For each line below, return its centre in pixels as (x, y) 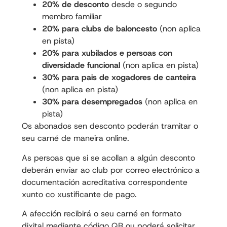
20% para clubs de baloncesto (99, 29)
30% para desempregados (92, 102)
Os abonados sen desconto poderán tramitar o (110, 126)
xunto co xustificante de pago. (79, 194)
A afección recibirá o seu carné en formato (101, 214)
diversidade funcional (81, 65)
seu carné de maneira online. (75, 138)
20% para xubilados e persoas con (107, 53)
